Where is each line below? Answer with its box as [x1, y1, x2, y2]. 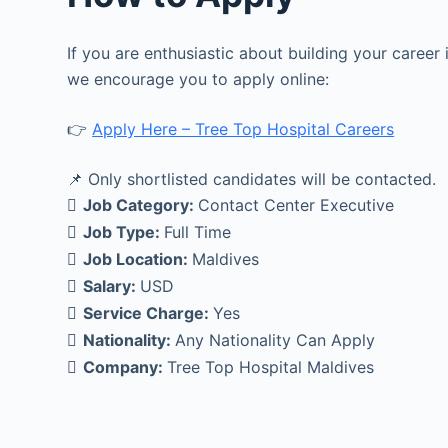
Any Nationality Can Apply [175, 330, 376, 350]
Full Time [164, 222, 232, 242]
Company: [83, 357, 168, 377]
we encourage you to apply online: [67, 69, 330, 89]
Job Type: [83, 222, 165, 242]
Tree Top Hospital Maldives [167, 357, 375, 377]
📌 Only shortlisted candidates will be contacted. [67, 169, 437, 189]
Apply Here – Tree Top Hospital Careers [92, 119, 395, 139]
